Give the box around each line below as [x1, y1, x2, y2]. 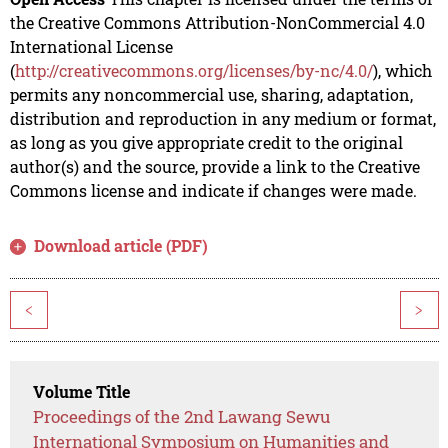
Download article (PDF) [34, 235, 209, 257]
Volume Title [33, 381, 131, 403]
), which [372, 60, 432, 82]
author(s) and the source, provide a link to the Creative [9, 156, 420, 178]
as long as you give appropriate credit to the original [9, 132, 403, 154]
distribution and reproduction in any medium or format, [9, 108, 436, 130]
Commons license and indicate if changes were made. [9, 180, 417, 202]
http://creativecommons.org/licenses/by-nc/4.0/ [14, 60, 373, 82]
